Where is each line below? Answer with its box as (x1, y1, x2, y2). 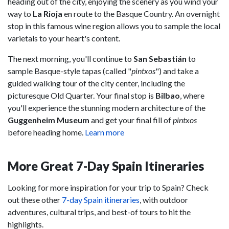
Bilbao (155, 90, 180, 100)
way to (8, 8, 33, 18)
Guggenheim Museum (8, 114, 89, 125)
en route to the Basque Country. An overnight (62, 8, 220, 18)
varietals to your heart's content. (8, 33, 120, 43)
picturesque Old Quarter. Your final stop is (8, 90, 155, 100)
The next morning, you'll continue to (8, 53, 133, 63)
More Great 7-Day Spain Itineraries (8, 158, 204, 173)
